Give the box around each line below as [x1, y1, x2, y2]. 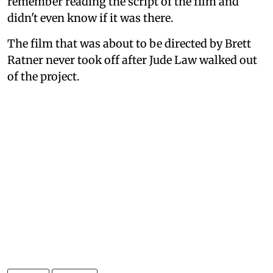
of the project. [7, 69, 80, 83]
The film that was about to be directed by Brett [7, 36, 251, 51]
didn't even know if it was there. [7, 10, 174, 25]
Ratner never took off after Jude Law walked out [7, 52, 257, 67]
